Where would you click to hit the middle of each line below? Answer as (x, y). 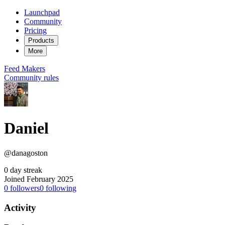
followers (24, 188)
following (60, 188)
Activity (20, 207)
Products (41, 40)
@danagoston (26, 153)
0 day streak (23, 170)
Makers (33, 69)
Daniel (26, 128)
